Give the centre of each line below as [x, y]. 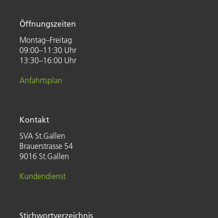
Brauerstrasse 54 [46, 146]
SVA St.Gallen [42, 136]
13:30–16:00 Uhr [48, 60]
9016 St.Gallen [44, 156]
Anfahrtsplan [41, 80]
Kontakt [34, 120]
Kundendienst [43, 176]
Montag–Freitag [46, 40]
